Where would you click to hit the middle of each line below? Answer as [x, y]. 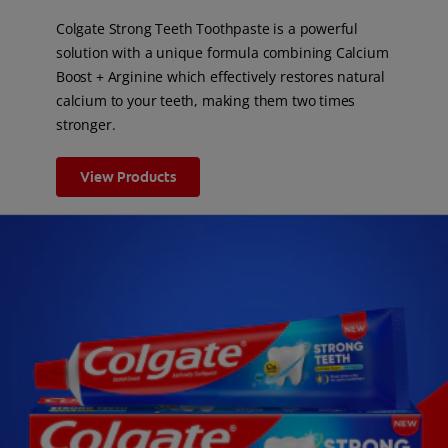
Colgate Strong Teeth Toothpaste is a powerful [207, 29]
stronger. [86, 125]
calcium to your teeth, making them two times [206, 101]
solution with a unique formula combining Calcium [222, 53]
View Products [128, 177]
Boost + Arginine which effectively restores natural [221, 77]
